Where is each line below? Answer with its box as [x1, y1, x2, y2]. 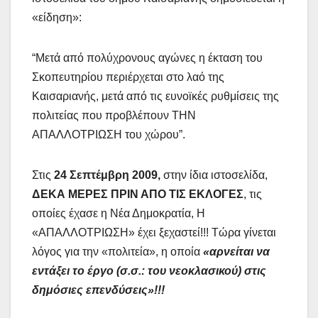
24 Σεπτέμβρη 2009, [54, 168, 160, 181]
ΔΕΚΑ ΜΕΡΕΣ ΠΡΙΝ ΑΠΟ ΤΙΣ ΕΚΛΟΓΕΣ [32, 187, 243, 200]
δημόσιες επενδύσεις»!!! [32, 283, 165, 296]
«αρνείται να [203, 245, 270, 258]
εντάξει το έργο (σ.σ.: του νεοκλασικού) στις [32, 264, 266, 277]
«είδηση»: [32, 11, 82, 23]
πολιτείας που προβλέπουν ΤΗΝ [32, 109, 196, 121]
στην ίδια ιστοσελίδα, [160, 168, 268, 181]
